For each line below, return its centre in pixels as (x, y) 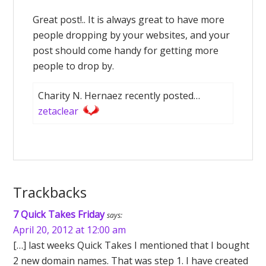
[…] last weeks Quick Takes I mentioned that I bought (132, 245)
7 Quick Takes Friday (59, 214)
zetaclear (58, 111)
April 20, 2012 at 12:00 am (70, 230)
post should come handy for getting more (126, 50)
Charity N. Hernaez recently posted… (119, 96)
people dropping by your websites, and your (132, 35)
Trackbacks (50, 192)
